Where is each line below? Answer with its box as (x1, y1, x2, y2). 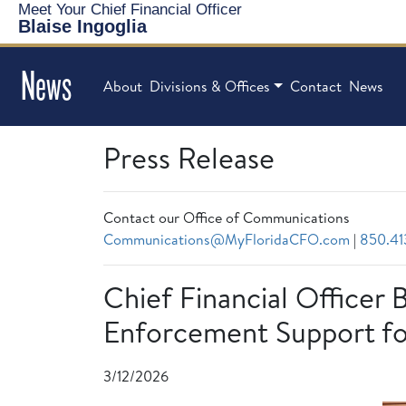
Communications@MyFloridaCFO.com (103, 228, 350, 249)
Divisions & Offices (150, 76, 270, 96)
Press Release (103, 137, 275, 178)
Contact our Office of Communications (103, 207, 350, 227)
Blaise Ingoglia (18, 15, 147, 36)
